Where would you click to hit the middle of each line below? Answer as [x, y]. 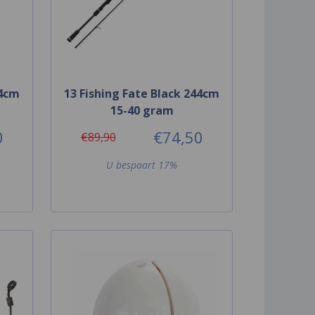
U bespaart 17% [142, 165]
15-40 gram [142, 110]
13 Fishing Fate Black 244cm [142, 93]
